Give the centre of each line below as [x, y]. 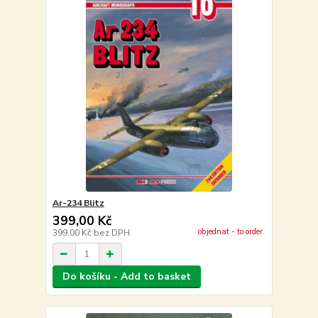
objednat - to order [230, 231]
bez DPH [111, 233]
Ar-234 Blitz [78, 203]
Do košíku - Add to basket [126, 277]
